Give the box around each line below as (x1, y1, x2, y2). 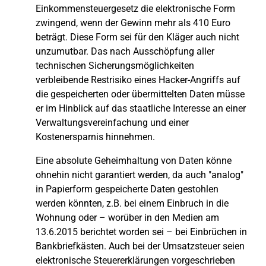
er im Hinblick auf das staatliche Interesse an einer (36, 103, 246, 114)
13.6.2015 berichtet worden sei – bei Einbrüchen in (36, 226, 247, 237)
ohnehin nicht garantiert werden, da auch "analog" (36, 169, 243, 180)
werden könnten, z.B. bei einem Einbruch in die (36, 198, 229, 209)
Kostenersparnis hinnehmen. (36, 131, 155, 142)
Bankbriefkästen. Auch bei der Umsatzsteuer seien (36, 240, 245, 252)
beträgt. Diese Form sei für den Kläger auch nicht (36, 31, 239, 43)
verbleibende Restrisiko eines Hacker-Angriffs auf (36, 74, 240, 85)
